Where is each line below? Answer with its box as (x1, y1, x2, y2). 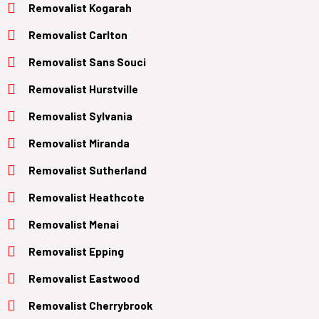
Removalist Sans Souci (28, 54, 146, 68)
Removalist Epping (28, 244, 124, 258)
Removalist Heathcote (28, 189, 145, 204)
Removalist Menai (28, 216, 119, 231)
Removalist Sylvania (28, 108, 132, 122)
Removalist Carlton (28, 27, 127, 41)
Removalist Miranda (28, 135, 130, 150)
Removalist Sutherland (28, 162, 147, 177)
